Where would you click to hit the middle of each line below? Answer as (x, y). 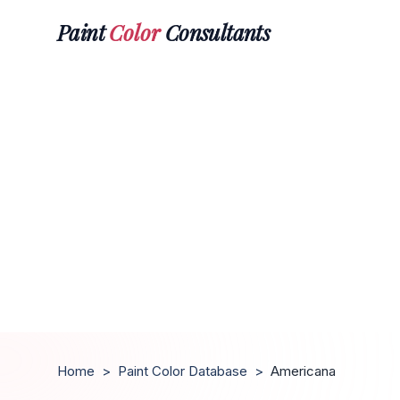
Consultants (215, 32)
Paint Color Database (183, 371)
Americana (303, 371)
